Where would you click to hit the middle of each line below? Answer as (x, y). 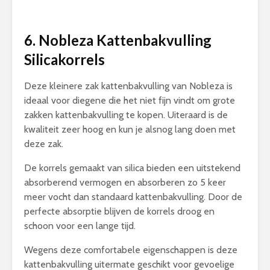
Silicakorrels (64, 59)
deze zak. (44, 144)
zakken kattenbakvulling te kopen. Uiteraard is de (126, 115)
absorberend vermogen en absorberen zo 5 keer (125, 182)
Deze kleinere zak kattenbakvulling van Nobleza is (128, 86)
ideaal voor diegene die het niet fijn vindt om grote (130, 100)
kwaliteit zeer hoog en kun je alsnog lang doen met (130, 129)
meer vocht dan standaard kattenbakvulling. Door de (133, 197)
